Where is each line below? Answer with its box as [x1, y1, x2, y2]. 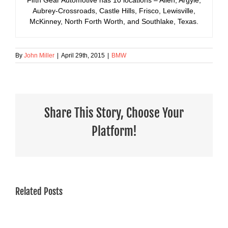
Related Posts [15, 185, 63, 197]
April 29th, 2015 [61, 51, 105, 59]
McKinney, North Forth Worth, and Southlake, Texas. [30, 17, 198, 25]
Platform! [91, 123, 137, 139]
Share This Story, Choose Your [44, 105, 184, 121]
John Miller [24, 51, 54, 59]
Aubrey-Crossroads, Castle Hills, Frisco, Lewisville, [33, 6, 195, 15]
